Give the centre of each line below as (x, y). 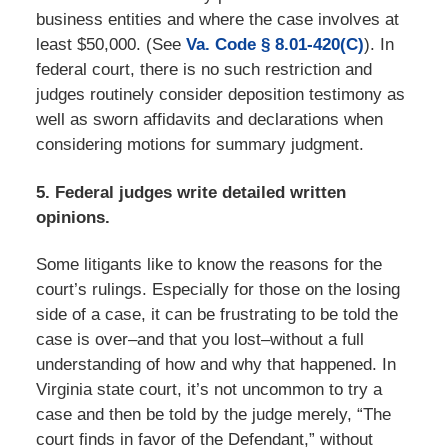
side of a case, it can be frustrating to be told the (216, 315)
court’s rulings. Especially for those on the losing (217, 290)
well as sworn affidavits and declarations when (209, 120)
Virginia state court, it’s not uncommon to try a (208, 390)
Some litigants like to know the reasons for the (208, 265)
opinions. (72, 217)
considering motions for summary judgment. (199, 145)
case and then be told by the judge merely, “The (213, 415)
